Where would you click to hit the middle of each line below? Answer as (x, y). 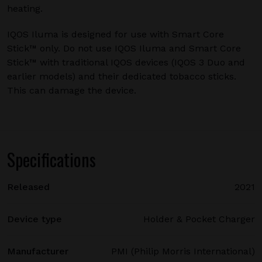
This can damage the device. (72, 90)
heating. (25, 8)
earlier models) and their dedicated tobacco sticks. (122, 76)
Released (28, 187)
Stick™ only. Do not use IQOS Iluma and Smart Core (124, 48)
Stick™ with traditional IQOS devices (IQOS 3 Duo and (126, 62)
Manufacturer (38, 251)
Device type (35, 219)
